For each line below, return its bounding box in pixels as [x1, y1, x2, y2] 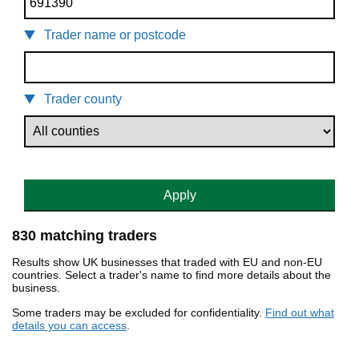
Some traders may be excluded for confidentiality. [12, 306, 265, 320]
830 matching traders [12, 228, 157, 244]
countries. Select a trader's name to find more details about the [12, 268, 331, 282]
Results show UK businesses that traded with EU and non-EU [12, 256, 322, 269]
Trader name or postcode [44, 28, 186, 42]
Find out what [265, 306, 334, 320]
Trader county [44, 92, 122, 107]
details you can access [12, 319, 127, 333]
